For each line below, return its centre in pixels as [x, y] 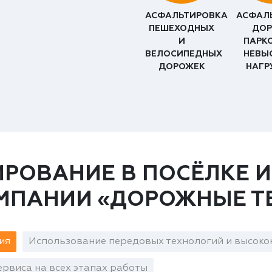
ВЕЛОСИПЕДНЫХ [184, 54]
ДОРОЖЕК [182, 66]
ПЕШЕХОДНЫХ [182, 28]
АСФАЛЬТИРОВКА [186, 15]
